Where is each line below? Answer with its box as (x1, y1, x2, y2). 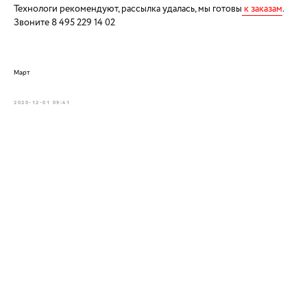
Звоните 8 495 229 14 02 (14, 16, 115, 29)
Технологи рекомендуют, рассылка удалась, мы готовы (14, 2, 242, 15)
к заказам (242, 2, 282, 15)
